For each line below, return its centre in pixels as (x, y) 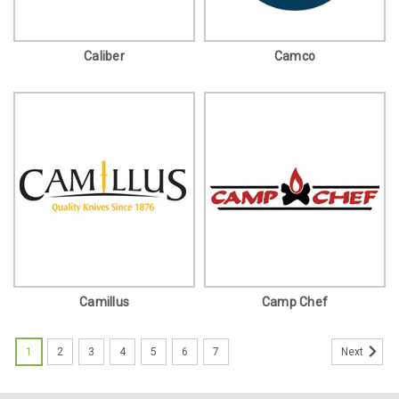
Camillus (104, 301)
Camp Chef (295, 301)
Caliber (104, 56)
